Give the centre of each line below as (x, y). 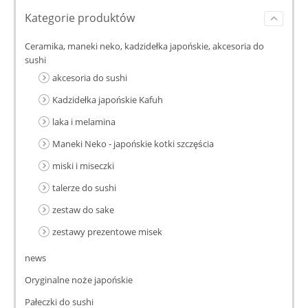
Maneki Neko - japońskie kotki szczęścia (133, 143)
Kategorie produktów (80, 18)
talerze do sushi (84, 187)
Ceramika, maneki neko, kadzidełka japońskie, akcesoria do (144, 46)
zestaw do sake (83, 209)
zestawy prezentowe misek (107, 231)
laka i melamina (84, 121)
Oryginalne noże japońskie (79, 279)
